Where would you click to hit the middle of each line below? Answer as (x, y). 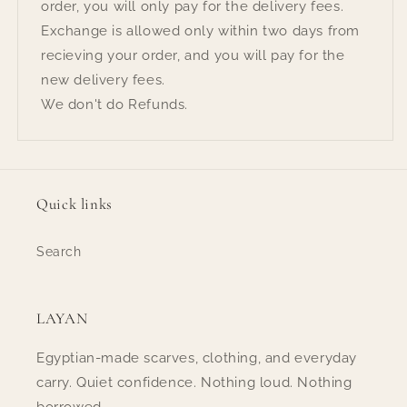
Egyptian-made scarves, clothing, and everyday (197, 357)
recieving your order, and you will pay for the (193, 55)
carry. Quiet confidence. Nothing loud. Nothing (194, 382)
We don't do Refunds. (114, 104)
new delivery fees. (103, 79)
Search (59, 251)
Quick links (74, 203)
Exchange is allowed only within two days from (200, 30)
